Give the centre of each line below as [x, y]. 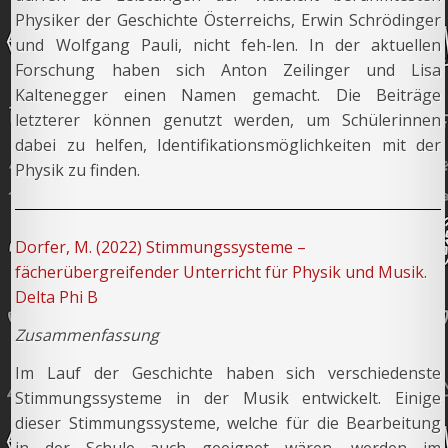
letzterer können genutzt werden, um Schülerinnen [228, 120]
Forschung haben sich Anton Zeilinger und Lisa [228, 70]
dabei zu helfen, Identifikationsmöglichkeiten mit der [228, 145]
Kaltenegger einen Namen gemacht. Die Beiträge [228, 95]
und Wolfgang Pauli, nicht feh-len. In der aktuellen [228, 45]
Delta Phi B [57, 297]
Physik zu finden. [78, 170]
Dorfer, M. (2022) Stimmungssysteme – [161, 247]
